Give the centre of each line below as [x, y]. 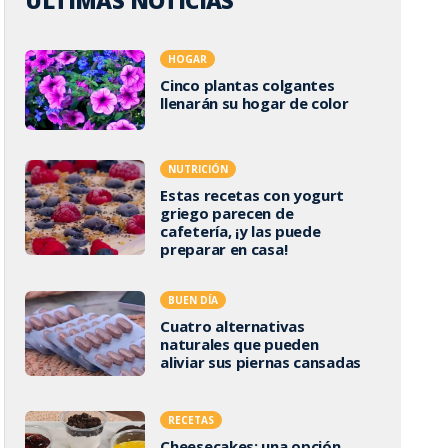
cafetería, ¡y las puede [240, 231]
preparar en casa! [224, 249]
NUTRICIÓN [198, 169]
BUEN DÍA [193, 299]
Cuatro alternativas [232, 325]
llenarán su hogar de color [254, 103]
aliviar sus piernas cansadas [260, 361]
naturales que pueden [239, 343]
